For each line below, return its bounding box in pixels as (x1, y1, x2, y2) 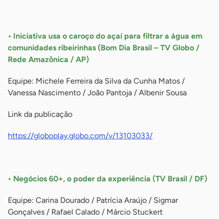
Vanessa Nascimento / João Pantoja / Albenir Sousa (8, 88, 187, 98)
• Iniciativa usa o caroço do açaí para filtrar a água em (8, 31, 202, 41)
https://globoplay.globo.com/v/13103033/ (8, 131, 153, 141)
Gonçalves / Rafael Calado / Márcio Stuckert (8, 207, 163, 217)
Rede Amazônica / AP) (8, 55, 89, 65)
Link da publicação (8, 109, 72, 119)
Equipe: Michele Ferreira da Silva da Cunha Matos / (8, 76, 185, 86)
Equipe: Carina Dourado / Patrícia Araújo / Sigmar (8, 196, 178, 205)
